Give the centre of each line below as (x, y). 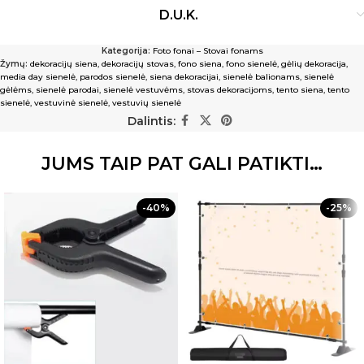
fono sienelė (251, 64)
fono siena (200, 64)
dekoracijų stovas (138, 64)
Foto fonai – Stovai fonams (208, 51)
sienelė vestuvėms (143, 90)
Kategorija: (126, 51)
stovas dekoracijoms (230, 90)
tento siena (300, 90)
